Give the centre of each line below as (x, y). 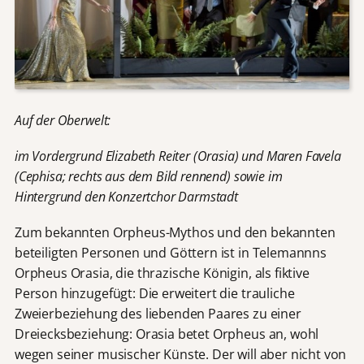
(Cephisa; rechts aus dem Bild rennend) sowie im (148, 176)
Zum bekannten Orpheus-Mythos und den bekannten (175, 233)
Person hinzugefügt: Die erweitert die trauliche (154, 294)
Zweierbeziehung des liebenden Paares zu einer (158, 314)
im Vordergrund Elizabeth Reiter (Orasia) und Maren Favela (178, 156)
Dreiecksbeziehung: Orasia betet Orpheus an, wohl (167, 334)
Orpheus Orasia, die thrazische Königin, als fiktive (162, 273)
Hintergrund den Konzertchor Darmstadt (126, 196)
